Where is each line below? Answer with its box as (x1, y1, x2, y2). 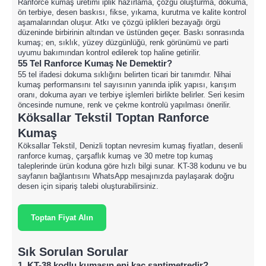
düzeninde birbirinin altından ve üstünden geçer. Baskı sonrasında (18, 28, 244, 37)
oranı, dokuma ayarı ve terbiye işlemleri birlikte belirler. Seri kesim (18, 90, 245, 99)
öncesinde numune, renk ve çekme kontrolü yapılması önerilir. (18, 100, 231, 109)
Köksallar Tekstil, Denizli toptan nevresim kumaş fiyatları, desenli (18, 141, 243, 150)
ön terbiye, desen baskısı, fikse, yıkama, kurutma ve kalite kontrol (18, 8, 246, 17)
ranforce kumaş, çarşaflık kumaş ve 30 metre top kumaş (18, 151, 213, 160)
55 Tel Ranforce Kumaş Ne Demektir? (18, 58, 172, 68)
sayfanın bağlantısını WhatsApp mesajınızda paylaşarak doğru (18, 172, 234, 180)
